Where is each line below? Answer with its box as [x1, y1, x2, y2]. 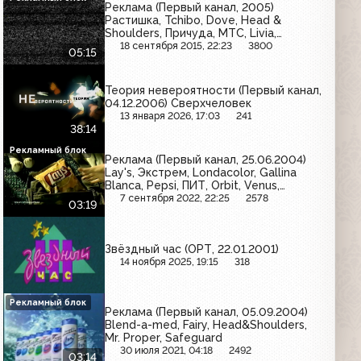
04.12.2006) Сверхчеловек [105, 96, 252, 110]
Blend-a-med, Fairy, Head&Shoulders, [105, 318, 308, 332]
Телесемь [105, 39, 160, 53]
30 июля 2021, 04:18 [120, 344, 214, 357]
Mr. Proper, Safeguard [105, 331, 223, 345]
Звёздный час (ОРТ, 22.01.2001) [105, 242, 280, 255]
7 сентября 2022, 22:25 [120, 192, 230, 205]
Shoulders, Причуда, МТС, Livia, [105, 27, 277, 40]
